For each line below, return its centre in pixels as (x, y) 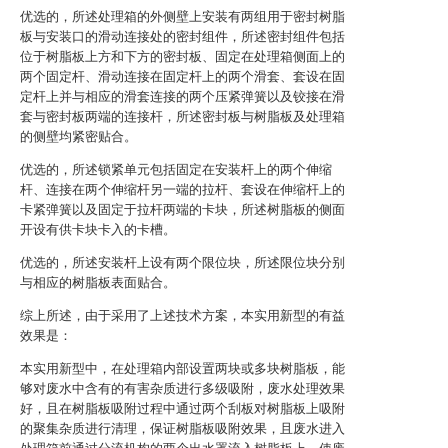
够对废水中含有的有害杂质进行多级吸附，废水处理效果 (182, 388)
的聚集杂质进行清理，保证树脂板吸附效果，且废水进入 (182, 428)
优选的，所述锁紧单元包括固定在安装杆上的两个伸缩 (176, 169)
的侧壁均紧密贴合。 (78, 136)
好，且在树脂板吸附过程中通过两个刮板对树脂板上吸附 (182, 408)
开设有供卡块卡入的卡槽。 (98, 229)
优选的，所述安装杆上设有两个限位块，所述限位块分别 (182, 262)
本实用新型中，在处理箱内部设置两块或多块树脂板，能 (182, 368)
